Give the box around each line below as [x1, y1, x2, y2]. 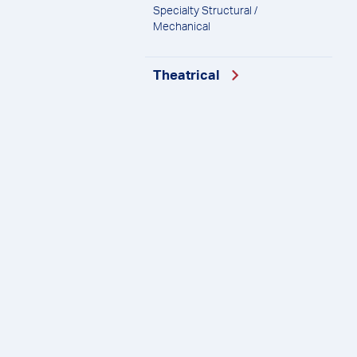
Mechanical [153, 19, 210, 33]
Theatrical [153, 66, 220, 84]
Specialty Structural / [153, 3, 257, 18]
